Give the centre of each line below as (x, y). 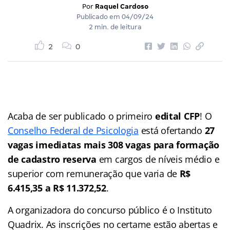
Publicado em (99, 16)
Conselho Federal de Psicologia (73, 130)
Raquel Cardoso (121, 6)
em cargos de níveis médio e (158, 159)
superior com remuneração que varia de (94, 173)
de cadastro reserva (52, 159)
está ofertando (171, 130)
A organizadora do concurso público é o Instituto (110, 210)
